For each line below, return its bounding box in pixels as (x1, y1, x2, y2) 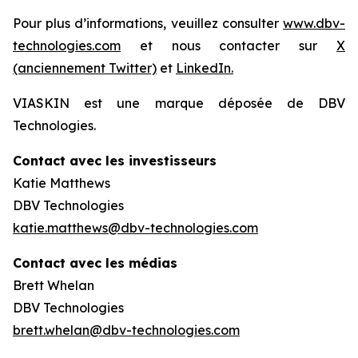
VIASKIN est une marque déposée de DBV (13, 95, 345, 111)
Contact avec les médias (13, 255, 177, 271)
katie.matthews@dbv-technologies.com (13, 220, 258, 236)
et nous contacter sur (121, 38, 336, 54)
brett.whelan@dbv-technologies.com (13, 322, 240, 338)
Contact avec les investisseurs (13, 153, 217, 169)
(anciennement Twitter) (13, 60, 157, 76)
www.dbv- (283, 15, 345, 31)
